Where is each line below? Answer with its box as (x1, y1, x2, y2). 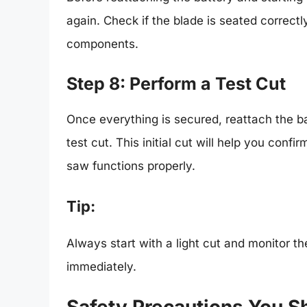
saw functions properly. (66, 158, 195, 173)
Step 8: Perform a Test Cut (66, 73, 286, 94)
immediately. (66, 260, 136, 274)
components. (66, 37, 138, 51)
